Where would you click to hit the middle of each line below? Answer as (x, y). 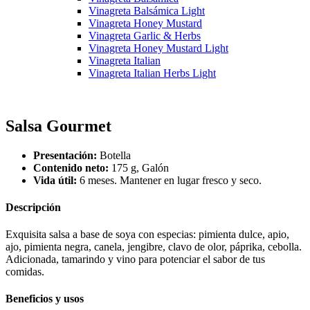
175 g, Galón (139, 167)
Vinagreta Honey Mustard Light (158, 48)
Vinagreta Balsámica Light (147, 10)
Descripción (33, 207)
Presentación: (65, 155)
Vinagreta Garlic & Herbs (145, 35)
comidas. (25, 272)
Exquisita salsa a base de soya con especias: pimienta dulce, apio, (147, 235)
